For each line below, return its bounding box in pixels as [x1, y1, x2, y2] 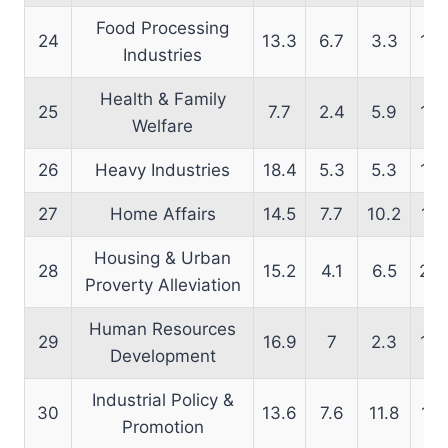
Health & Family [99, 88, 226, 109]
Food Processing [96, 17, 229, 38]
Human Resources [89, 318, 236, 339]
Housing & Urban [94, 247, 231, 268]
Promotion [121, 416, 204, 437]
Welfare [132, 115, 193, 136]
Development [109, 345, 216, 366]
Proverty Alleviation [84, 274, 241, 295]
